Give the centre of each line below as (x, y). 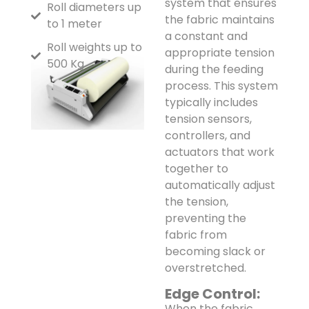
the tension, (197, 202)
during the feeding (214, 70)
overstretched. (206, 268)
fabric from (196, 235)
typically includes (211, 103)
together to (197, 169)
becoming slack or (215, 252)
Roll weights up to (94, 48)
